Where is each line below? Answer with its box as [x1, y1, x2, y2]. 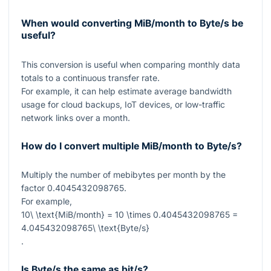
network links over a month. [21, 112, 130, 123]
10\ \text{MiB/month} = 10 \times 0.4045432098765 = [21, 209, 238, 220]
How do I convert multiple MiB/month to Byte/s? [21, 140, 242, 152]
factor [21, 183, 47, 194]
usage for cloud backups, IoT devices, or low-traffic [21, 99, 225, 109]
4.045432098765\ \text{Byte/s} [21, 223, 149, 233]
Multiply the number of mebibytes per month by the [21, 169, 226, 180]
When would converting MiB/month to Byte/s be [21, 18, 243, 30]
